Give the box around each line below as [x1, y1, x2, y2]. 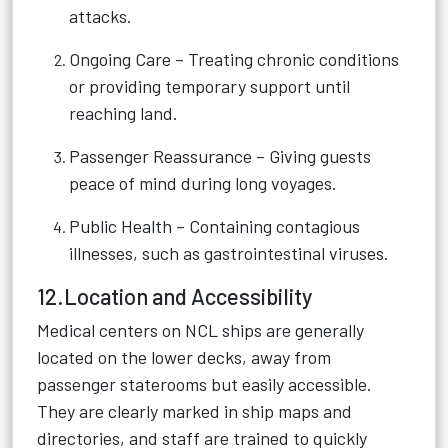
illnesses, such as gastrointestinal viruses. [69, 242, 389, 264]
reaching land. [69, 102, 178, 124]
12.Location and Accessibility [37, 283, 312, 309]
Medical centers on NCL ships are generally [37, 319, 364, 341]
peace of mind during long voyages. [69, 172, 337, 194]
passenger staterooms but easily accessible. [37, 373, 372, 395]
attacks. [69, 5, 132, 27]
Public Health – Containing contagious [69, 215, 360, 237]
